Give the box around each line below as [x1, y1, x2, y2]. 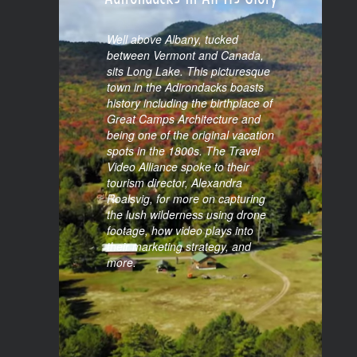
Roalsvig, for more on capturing [107, 270, 265, 286]
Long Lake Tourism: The [116, 43, 265, 68]
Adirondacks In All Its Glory [104, 64, 277, 88]
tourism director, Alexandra [107, 254, 242, 270]
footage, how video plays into [107, 302, 253, 318]
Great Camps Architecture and [107, 190, 261, 206]
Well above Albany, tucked [107, 111, 238, 127]
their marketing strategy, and [107, 318, 251, 334]
